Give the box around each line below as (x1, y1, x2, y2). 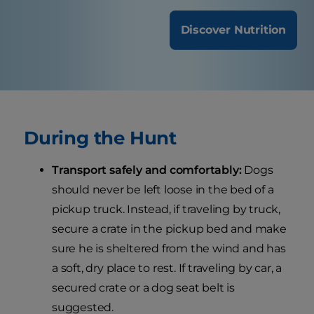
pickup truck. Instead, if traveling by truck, (52, 203, 280, 217)
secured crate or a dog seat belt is (52, 281, 235, 295)
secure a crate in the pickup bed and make (52, 222, 287, 236)
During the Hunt (24, 127, 177, 149)
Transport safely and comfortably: (52, 163, 242, 177)
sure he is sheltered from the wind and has (52, 242, 286, 256)
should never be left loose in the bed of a (52, 183, 274, 197)
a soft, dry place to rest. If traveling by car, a (52, 261, 282, 275)
